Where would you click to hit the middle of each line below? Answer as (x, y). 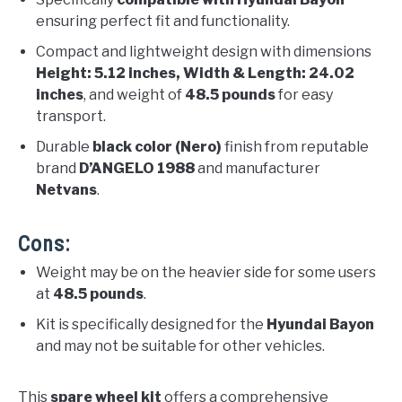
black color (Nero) (157, 146)
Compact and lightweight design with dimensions (204, 51)
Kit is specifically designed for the (151, 324)
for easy (304, 94)
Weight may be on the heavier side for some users (206, 272)
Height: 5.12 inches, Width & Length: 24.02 (195, 73)
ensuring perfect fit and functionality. (163, 21)
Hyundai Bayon (320, 324)
